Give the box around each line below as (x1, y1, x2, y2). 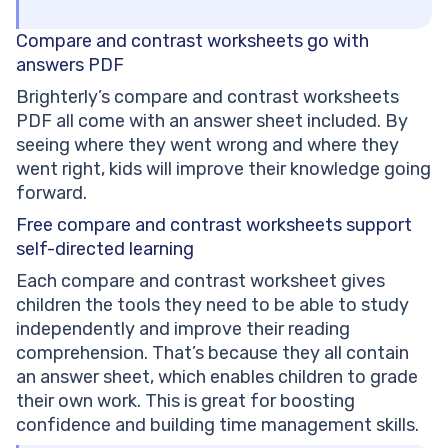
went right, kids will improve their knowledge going (16, 158, 431, 181)
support (342, 214, 412, 237)
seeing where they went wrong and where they (16, 134, 399, 157)
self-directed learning (16, 238, 194, 261)
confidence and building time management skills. (16, 414, 419, 437)
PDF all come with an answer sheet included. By (16, 110, 408, 133)
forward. (16, 182, 87, 205)
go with (307, 30, 369, 53)
